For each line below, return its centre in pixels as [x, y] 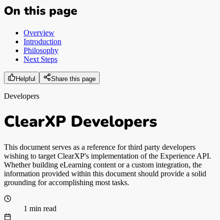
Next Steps [41, 59]
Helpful [26, 79]
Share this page [73, 79]
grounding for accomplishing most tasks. [67, 182]
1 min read [40, 208]
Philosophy [41, 50]
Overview [39, 32]
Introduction [42, 41]
